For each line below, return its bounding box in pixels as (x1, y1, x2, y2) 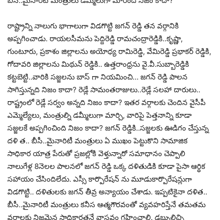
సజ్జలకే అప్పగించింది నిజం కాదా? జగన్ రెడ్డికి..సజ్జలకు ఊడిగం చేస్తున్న (7, 123, 209, 133)
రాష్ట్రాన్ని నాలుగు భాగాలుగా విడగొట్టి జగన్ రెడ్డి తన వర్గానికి (7, 21, 179, 31)
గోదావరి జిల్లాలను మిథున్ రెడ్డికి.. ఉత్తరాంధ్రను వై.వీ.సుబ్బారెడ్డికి (7, 59, 189, 69)
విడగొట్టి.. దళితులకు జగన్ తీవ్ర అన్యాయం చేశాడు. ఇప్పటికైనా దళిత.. (7, 187, 207, 197)
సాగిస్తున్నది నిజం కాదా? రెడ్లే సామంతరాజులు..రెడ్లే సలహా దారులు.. (7, 85, 200, 95)
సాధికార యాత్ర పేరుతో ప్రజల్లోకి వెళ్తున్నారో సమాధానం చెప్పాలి (7, 149, 185, 159)
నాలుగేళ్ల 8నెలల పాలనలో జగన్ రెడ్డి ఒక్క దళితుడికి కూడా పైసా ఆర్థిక (7, 162, 205, 171)
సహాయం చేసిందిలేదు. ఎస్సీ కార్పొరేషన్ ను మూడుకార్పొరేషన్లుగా (7, 174, 192, 184)
